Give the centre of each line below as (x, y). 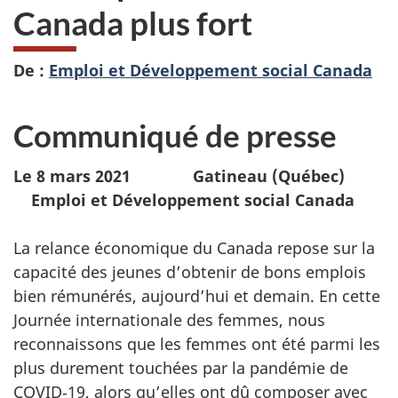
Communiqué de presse (175, 135)
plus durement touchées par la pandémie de (181, 368)
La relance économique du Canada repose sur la (194, 248)
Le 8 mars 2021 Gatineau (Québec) (199, 176)
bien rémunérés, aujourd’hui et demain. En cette (197, 296)
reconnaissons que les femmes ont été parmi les (197, 344)
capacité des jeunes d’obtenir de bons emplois (190, 272)
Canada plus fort (142, 23)
